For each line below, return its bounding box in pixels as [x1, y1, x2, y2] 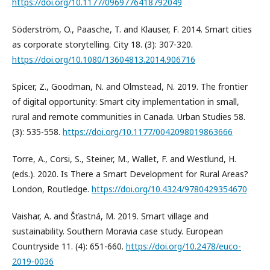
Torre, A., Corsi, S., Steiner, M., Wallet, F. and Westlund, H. [12, 153, 236, 165]
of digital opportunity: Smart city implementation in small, [12, 96, 239, 108]
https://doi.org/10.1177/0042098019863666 [63, 126, 233, 138]
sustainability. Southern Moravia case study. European [12, 225, 223, 237]
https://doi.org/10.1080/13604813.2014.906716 [12, 54, 195, 66]
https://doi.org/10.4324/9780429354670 [92, 183, 247, 195]
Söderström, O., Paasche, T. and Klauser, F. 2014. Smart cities [12, 24, 252, 36]
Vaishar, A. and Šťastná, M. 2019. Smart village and [12, 210, 209, 222]
